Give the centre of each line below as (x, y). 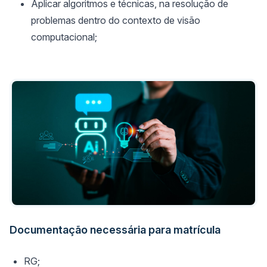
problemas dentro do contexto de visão (116, 20)
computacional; (64, 37)
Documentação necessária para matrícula (115, 229)
